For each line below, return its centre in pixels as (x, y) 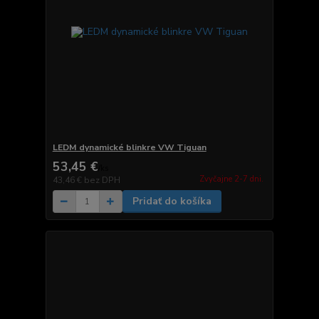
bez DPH (102, 181)
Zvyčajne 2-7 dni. (231, 179)
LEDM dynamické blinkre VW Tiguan (129, 148)
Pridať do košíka (172, 202)
